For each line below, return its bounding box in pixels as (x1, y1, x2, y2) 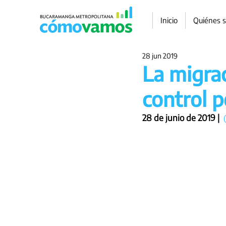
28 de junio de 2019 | (142, 112, 221, 123)
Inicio (160, 16, 178, 25)
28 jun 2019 (142, 51, 178, 60)
